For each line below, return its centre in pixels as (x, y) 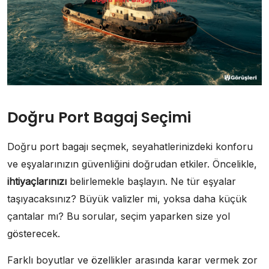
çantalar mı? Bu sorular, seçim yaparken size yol (119, 216)
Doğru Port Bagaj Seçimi (99, 117)
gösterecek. (34, 233)
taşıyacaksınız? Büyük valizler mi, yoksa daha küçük (127, 198)
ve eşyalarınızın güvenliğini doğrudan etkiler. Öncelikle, (132, 164)
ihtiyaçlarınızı (37, 181)
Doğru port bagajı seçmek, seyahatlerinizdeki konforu (130, 146)
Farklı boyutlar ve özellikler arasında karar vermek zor (132, 260)
